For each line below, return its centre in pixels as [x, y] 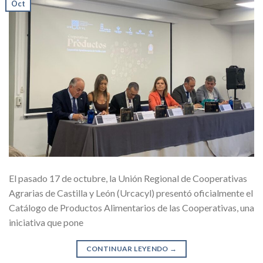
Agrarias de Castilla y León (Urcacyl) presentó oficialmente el [131, 193]
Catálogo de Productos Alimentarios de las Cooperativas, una [131, 208]
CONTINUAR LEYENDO [128, 249]
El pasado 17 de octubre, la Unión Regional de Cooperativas [128, 178]
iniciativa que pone [46, 222]
